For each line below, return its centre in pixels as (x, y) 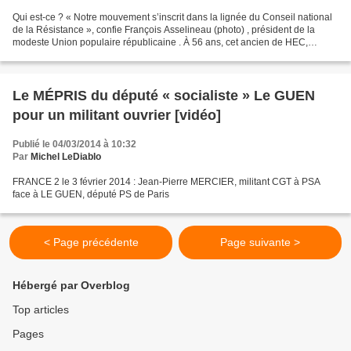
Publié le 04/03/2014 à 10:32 (74, 145)
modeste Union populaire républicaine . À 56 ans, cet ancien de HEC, (160, 43)
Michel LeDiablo (66, 157)
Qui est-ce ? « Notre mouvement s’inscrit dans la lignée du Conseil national (172, 18)
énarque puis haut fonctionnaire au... (90, 55)
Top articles (41, 310)
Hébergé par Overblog (71, 286)
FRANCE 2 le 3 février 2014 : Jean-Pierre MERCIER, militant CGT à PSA (166, 182)
